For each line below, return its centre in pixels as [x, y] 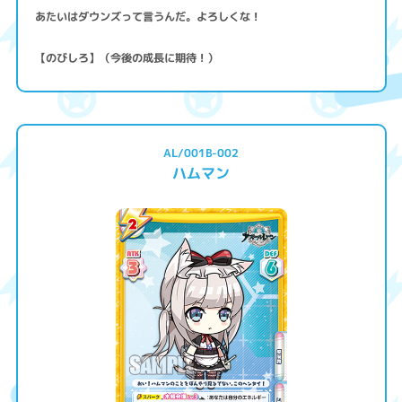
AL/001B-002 [201, 153]
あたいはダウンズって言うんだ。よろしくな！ [149, 17]
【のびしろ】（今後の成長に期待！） [127, 57]
